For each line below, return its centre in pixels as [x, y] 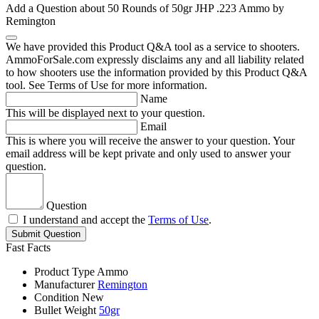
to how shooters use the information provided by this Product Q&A [156, 73]
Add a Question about [57, 9]
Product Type [64, 272]
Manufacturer [64, 285]
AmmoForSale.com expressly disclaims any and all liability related [155, 60]
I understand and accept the [85, 220]
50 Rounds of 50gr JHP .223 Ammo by [196, 9]
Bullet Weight [65, 310]
